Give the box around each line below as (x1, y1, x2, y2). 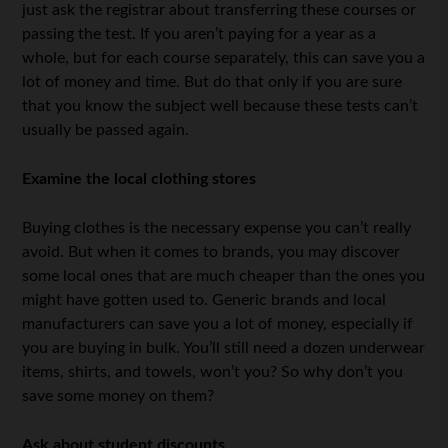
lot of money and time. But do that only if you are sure (22, 74, 403, 91)
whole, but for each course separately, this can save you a (22, 50, 426, 67)
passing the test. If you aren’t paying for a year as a (22, 26, 377, 43)
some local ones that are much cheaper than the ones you (22, 268, 426, 285)
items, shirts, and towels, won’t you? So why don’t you (22, 364, 404, 381)
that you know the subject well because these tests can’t (22, 98, 419, 115)
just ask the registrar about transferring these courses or (22, 2, 417, 19)
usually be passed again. (22, 122, 190, 139)
